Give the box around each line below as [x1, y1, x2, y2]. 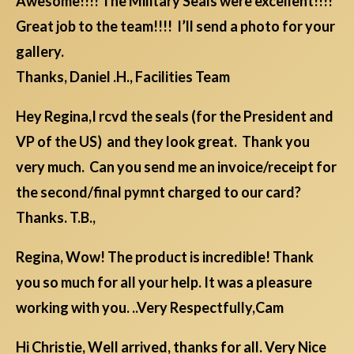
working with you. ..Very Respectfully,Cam [16, 299, 286, 317]
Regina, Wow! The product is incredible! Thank [16, 248, 314, 266]
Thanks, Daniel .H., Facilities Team [16, 68, 230, 86]
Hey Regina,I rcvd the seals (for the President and [16, 107, 333, 126]
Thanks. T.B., [16, 209, 96, 227]
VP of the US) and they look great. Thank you [16, 133, 310, 151]
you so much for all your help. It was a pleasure [16, 273, 312, 292]
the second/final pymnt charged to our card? [16, 183, 303, 201]
